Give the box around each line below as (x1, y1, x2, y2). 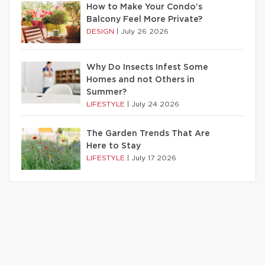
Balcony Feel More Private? (86, 15, 202, 24)
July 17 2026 (131, 154, 176, 161)
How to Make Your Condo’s (86, 2, 202, 11)
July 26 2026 (121, 27, 169, 35)
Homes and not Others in (86, 75, 195, 84)
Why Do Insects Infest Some (86, 63, 208, 72)
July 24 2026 (131, 100, 179, 108)
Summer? (86, 88, 127, 96)
